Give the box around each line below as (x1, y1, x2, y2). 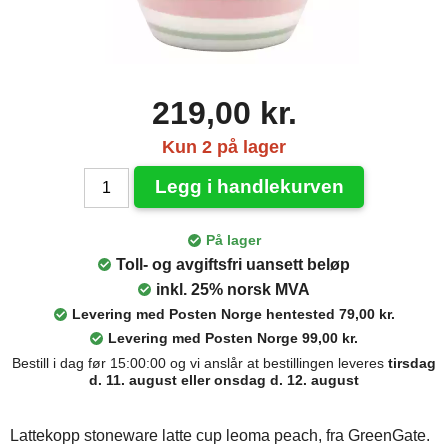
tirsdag (388, 355, 436, 371)
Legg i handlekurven (154, 176, 344, 197)
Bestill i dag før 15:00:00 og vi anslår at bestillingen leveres (12, 355, 388, 371)
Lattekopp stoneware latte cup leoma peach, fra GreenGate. (10, 427, 430, 444)
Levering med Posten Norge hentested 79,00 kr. (71, 306, 395, 322)
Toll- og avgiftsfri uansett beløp (116, 256, 350, 273)
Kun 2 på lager (162, 137, 286, 157)
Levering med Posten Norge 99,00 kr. (108, 330, 358, 346)
